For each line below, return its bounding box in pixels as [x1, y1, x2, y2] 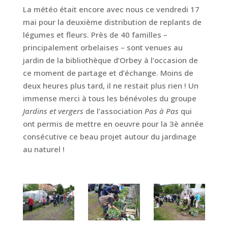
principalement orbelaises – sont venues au [22, 42, 183, 52]
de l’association [83, 106, 145, 116]
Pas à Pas [144, 106, 179, 116]
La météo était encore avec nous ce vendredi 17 [22, 4, 199, 14]
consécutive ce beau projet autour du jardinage [22, 131, 196, 141]
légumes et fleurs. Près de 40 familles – [22, 30, 167, 40]
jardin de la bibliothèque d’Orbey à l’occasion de [22, 55, 198, 65]
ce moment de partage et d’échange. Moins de [22, 68, 193, 78]
